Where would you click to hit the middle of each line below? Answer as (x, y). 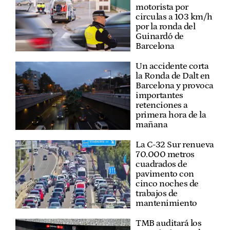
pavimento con (165, 174)
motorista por (162, 7)
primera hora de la (171, 115)
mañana (151, 125)
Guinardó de (160, 37)
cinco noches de (167, 184)
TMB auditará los (168, 224)
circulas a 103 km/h (174, 17)
